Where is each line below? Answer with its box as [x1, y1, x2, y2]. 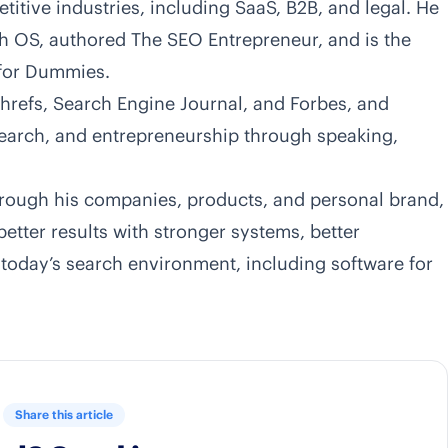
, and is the [318, 28, 411, 51]
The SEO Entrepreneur [131, 28, 318, 51]
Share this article [15, 407, 113, 422]
